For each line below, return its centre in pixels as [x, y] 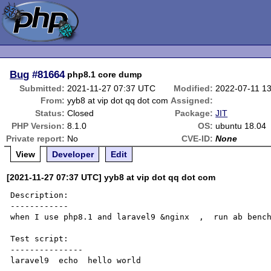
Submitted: [42, 88]
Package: [194, 113]
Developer [73, 154]
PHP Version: [38, 126]
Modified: [194, 88]
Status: [50, 113]
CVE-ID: [198, 139]
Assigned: [192, 100]
